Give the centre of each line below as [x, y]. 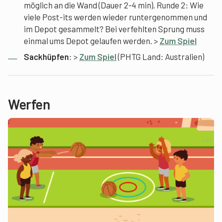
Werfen [29, 104]
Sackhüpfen [46, 56]
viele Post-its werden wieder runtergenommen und [115, 17]
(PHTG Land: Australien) [160, 56]
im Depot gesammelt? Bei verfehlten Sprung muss [114, 28]
